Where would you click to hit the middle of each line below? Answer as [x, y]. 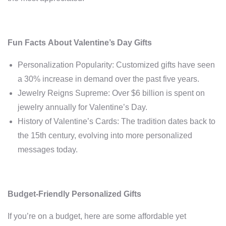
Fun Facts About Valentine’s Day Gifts [80, 43]
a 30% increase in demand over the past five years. [108, 79]
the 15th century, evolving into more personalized [105, 135]
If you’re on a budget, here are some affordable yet [97, 216]
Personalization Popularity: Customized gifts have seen [116, 65]
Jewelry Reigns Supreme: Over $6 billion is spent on [111, 93]
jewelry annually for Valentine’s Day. [82, 107]
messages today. [48, 150]
